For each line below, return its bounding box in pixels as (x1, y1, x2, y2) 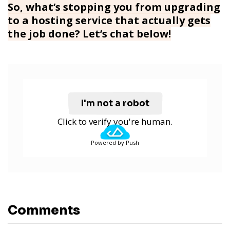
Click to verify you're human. (57, 115, 172, 127)
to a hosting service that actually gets (8, 13, 210, 27)
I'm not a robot (81, 98, 149, 109)
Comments (8, 202, 80, 218)
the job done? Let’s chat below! (8, 26, 171, 41)
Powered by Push (91, 138, 139, 146)
